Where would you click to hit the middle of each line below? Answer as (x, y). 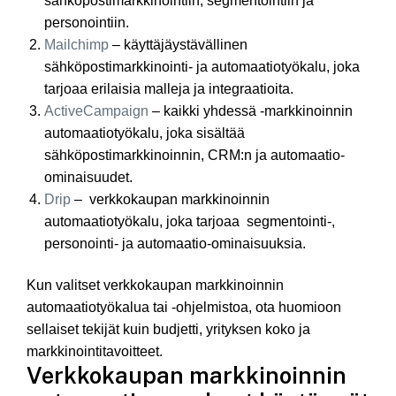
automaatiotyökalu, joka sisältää (145, 133)
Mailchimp (76, 44)
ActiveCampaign (96, 110)
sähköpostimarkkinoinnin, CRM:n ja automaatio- (194, 155)
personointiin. (87, 22)
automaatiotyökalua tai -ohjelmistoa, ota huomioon (184, 308)
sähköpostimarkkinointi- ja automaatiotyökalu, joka (202, 66)
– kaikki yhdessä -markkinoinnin (251, 110)
